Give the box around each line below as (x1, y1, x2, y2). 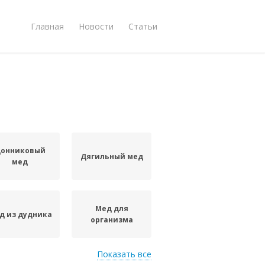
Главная (31, 20, 64, 32)
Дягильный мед (80, 151, 143, 161)
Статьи (128, 20, 157, 32)
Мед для (95, 203, 128, 214)
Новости (79, 20, 114, 32)
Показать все (97, 248, 151, 260)
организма (90, 215, 133, 225)
